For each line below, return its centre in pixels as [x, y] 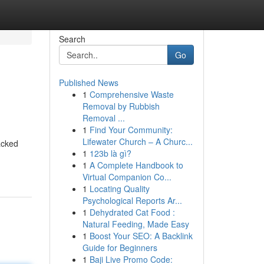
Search [72, 39]
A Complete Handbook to [136, 165]
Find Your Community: [131, 130]
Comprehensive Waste [131, 94]
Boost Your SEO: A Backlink [141, 236]
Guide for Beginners [120, 247]
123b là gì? [110, 153]
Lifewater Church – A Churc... [137, 141]
